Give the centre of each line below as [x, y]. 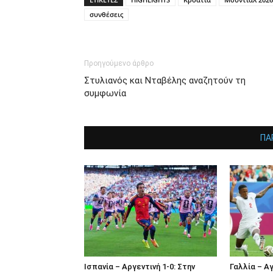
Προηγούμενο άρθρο [119, 63]
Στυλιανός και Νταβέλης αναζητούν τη [165, 80]
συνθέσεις [106, 14]
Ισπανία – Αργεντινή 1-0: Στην [140, 266]
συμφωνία [105, 93]
